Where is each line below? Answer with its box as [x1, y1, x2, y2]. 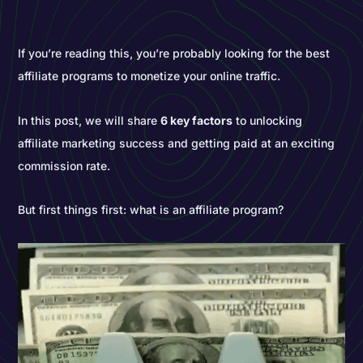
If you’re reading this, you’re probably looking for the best [18, 45, 331, 60]
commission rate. [18, 158, 111, 173]
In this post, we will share [18, 113, 161, 127]
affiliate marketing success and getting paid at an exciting [18, 135, 335, 150]
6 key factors [160, 113, 233, 127]
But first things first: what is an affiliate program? [18, 203, 284, 217]
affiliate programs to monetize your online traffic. [18, 68, 281, 83]
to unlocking [233, 113, 303, 127]
